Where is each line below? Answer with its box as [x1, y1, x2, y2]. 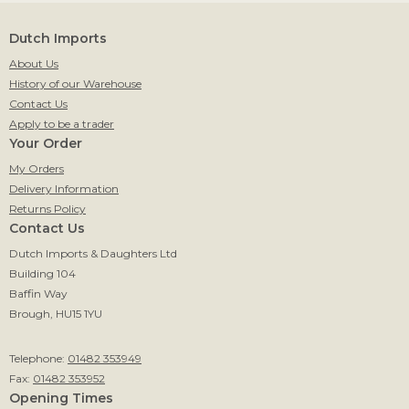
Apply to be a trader [9, 116, 114, 131]
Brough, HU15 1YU [9, 306, 102, 320]
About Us [9, 56, 58, 70]
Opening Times [9, 389, 113, 406]
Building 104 [9, 266, 76, 280]
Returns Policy [9, 201, 86, 215]
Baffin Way [9, 286, 68, 300]
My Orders [9, 161, 64, 175]
